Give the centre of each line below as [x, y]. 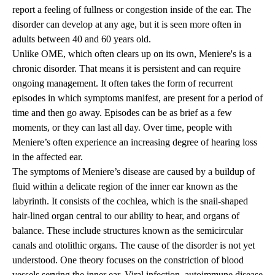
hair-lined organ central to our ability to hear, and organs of [126, 216]
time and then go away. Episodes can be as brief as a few [122, 113]
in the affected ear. [48, 157]
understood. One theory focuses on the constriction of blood [128, 260]
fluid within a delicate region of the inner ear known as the [125, 187]
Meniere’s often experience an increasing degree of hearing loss [135, 142]
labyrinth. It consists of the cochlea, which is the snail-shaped [130, 201]
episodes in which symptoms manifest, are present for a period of [137, 98]
